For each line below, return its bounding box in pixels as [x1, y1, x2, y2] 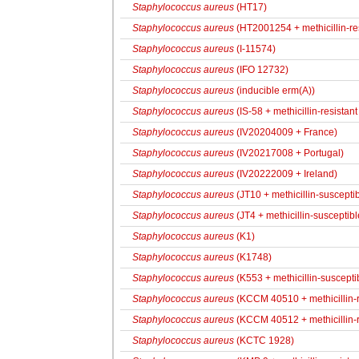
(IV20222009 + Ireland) [234, 168, 337, 179]
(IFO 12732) [234, 64, 288, 75]
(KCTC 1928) [234, 335, 294, 346]
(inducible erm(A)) [234, 85, 315, 96]
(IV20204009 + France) [234, 127, 337, 138]
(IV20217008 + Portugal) [234, 147, 344, 159]
